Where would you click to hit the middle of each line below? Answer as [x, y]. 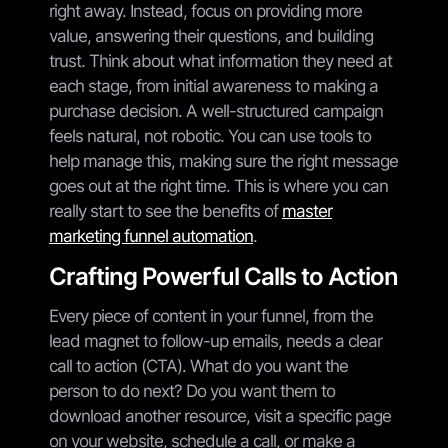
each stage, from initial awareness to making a [213, 85]
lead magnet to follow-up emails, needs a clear [215, 340]
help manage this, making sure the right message [223, 160]
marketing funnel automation [151, 235]
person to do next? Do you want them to [192, 390]
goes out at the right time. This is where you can [218, 185]
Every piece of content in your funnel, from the [211, 315]
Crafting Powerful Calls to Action [223, 276]
